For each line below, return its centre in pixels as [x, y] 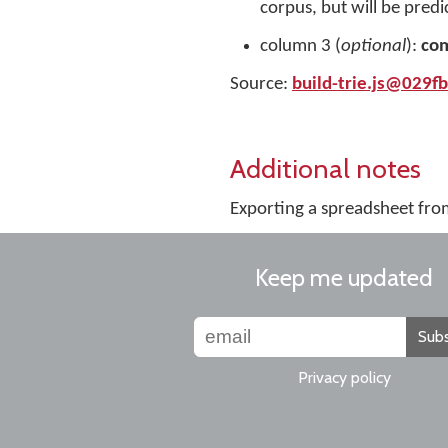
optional [373, 46]
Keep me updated [344, 277]
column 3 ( [300, 46]
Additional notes [325, 168]
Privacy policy [344, 377]
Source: [261, 84]
